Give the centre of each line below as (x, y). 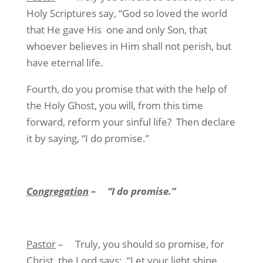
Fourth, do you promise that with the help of (127, 89)
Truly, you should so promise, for (149, 244)
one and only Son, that (156, 30)
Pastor (41, 244)
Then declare (205, 122)
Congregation (57, 191)
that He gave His (64, 30)
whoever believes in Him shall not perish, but (129, 46)
